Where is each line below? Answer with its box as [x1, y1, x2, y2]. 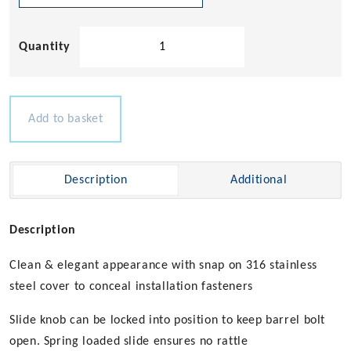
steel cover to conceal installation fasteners [9, 280, 253, 294]
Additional [230, 174, 288, 187]
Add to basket [28, 113, 103, 126]
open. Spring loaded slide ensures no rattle [9, 335, 248, 349]
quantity [79, 85, 125, 99]
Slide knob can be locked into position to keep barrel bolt [9, 314, 326, 327]
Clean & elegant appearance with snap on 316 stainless [9, 259, 317, 273]
